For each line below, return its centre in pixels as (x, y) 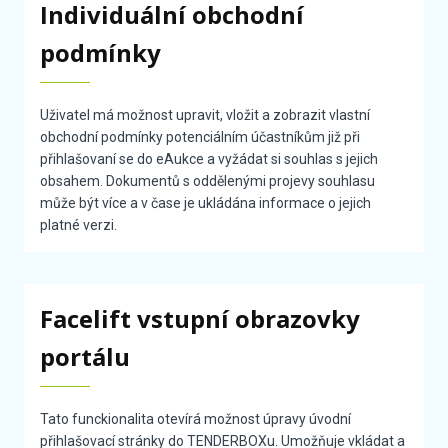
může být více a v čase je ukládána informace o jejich (206, 203)
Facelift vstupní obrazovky (200, 319)
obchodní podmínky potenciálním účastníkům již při (200, 137)
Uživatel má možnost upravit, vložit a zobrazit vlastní (205, 115)
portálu (85, 357)
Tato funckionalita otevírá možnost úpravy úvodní (196, 419)
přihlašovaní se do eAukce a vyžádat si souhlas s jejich (209, 159)
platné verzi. (79, 225)
